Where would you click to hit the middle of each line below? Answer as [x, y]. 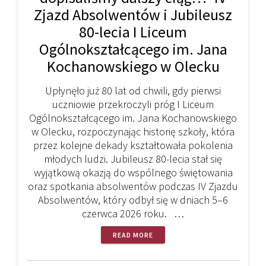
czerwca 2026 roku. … [133, 213]
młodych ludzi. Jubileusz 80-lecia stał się [133, 159]
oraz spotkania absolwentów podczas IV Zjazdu [133, 186]
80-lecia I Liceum [133, 31]
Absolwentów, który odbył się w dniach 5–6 [133, 199]
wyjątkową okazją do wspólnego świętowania [133, 172]
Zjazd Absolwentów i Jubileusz [133, 14]
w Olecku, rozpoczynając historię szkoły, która [133, 131]
